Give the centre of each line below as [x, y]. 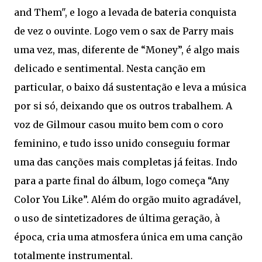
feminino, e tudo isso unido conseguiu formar [122, 143]
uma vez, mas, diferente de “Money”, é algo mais [127, 50]
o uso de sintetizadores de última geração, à [117, 218]
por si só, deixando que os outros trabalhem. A [123, 106]
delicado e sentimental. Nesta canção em [110, 68]
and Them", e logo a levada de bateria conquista [125, 12]
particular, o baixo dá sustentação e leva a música [130, 87]
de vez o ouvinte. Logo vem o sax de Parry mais [124, 31]
